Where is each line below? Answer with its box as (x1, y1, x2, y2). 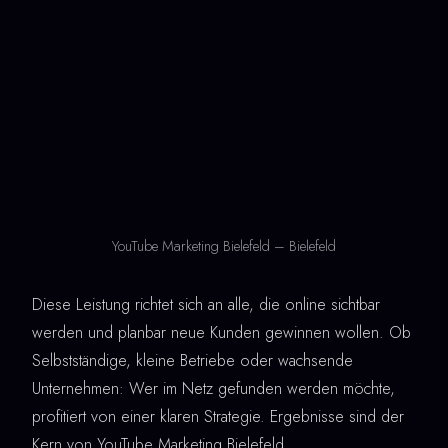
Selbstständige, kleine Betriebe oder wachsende (32, 349, 353, 373)
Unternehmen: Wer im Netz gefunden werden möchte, (32, 377, 395, 401)
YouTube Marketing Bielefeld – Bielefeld (112, 236, 336, 257)
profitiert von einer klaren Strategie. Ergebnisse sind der (32, 405, 404, 429)
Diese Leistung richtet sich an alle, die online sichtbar (32, 293, 380, 317)
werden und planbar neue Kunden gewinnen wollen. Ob (32, 321, 411, 345)
